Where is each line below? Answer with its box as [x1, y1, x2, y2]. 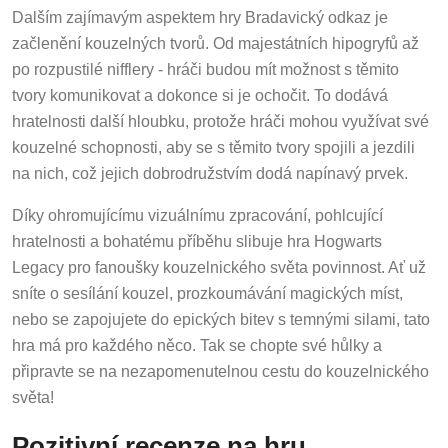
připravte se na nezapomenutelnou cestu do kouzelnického [12, 359, 429, 377]
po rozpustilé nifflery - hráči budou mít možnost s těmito [12, 57, 399, 75]
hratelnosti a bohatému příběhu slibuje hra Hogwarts [12, 229, 382, 247]
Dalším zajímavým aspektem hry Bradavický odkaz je [12, 5, 388, 23]
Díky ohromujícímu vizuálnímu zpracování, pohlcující [12, 203, 383, 221]
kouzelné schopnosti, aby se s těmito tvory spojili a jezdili [12, 135, 415, 153]
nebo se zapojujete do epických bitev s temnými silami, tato [12, 307, 430, 325]
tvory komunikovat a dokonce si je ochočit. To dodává [12, 83, 388, 101]
